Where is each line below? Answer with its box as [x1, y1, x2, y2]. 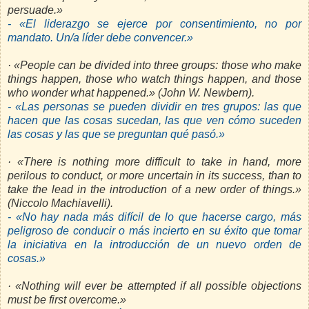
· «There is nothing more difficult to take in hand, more [8, 156, 301, 168]
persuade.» [8, 4, 63, 17]
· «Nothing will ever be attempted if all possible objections [8, 280, 301, 292]
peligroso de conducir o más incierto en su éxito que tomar [8, 225, 301, 237]
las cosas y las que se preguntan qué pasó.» [8, 128, 225, 141]
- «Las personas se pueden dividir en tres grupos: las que [8, 101, 301, 113]
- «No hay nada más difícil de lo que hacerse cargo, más [8, 211, 301, 223]
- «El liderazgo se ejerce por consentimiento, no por [8, 18, 301, 30]
